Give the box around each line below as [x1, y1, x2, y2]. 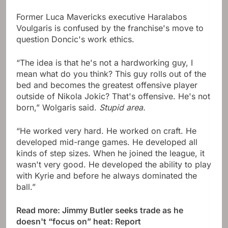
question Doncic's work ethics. [16, 34, 134, 44]
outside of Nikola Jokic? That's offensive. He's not [16, 91, 210, 101]
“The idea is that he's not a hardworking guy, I [16, 57, 193, 68]
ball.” [16, 181, 36, 192]
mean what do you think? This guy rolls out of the [16, 68, 206, 79]
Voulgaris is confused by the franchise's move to [16, 22, 204, 33]
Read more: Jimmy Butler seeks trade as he [16, 205, 183, 215]
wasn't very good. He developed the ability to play [16, 159, 211, 169]
